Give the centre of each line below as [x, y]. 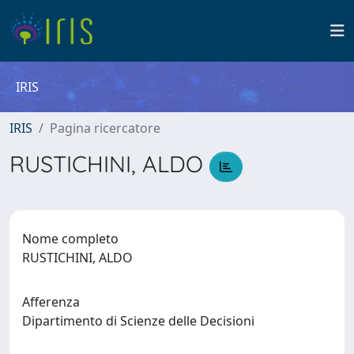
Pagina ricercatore [105, 128]
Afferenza [51, 301]
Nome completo [70, 238]
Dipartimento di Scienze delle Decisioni [141, 320]
